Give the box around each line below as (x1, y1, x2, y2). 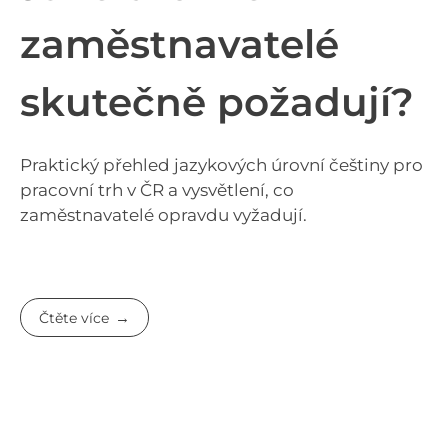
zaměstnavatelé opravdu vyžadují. (20, 205, 307, 226)
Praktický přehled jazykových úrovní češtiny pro (20, 155, 423, 176)
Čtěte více (39, 309, 110, 326)
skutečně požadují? (20, 78, 414, 127)
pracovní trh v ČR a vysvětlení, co (20, 180, 294, 201)
